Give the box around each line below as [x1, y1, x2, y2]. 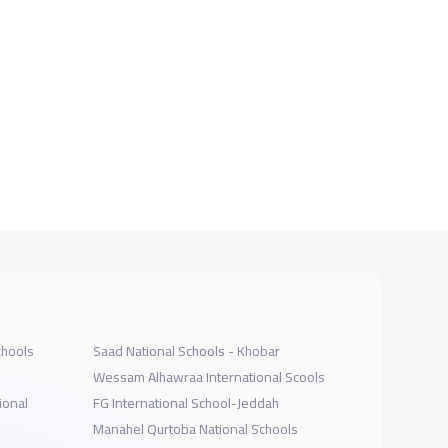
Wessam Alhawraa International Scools [93, 363, 326, 390]
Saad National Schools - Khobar [93, 337, 281, 364]
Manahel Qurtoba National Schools [93, 415, 299, 442]
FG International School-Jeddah [93, 389, 280, 416]
